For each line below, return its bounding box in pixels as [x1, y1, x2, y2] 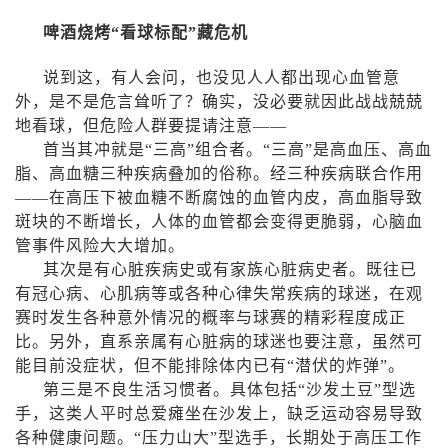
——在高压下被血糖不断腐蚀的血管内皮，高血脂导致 [15, 189, 423, 206]
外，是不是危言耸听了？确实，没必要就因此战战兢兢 [15, 93, 423, 110]
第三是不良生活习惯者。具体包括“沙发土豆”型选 [43, 381, 416, 398]
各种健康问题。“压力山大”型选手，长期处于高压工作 [15, 429, 422, 446]
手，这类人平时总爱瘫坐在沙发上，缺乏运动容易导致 [15, 405, 423, 422]
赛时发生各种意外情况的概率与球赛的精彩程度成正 [15, 309, 406, 326]
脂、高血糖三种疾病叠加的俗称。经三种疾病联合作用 [15, 165, 423, 182]
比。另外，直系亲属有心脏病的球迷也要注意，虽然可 [15, 333, 423, 350]
